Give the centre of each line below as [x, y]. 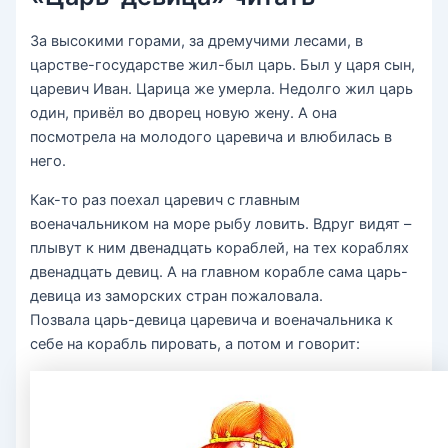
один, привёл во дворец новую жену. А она [184, 113]
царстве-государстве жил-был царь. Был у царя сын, [223, 65]
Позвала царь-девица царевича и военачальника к [212, 320]
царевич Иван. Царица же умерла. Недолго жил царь [222, 89]
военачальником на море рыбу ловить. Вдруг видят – [221, 224]
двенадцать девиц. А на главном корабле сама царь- [219, 272]
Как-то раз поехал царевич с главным [165, 200]
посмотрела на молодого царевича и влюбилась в [211, 137]
